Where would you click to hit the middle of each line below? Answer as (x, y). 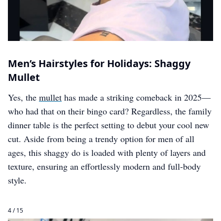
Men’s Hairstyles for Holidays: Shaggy (99, 63)
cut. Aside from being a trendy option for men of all (101, 139)
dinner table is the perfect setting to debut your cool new (109, 125)
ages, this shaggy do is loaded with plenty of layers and (107, 152)
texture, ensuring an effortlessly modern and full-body (104, 166)
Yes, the (23, 97)
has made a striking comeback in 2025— (136, 97)
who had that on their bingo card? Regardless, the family (110, 111)
